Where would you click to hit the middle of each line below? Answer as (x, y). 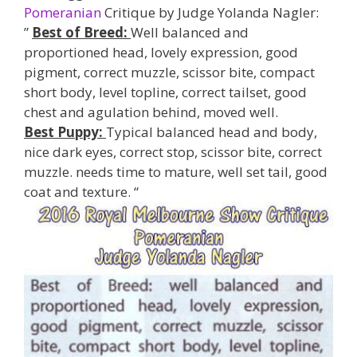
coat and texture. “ (81, 192)
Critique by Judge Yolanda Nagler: (210, 12)
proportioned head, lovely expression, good (161, 52)
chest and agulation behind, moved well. (151, 112)
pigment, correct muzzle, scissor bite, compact (169, 72)
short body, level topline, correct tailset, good (165, 92)
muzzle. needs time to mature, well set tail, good (176, 172)
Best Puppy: (65, 132)
